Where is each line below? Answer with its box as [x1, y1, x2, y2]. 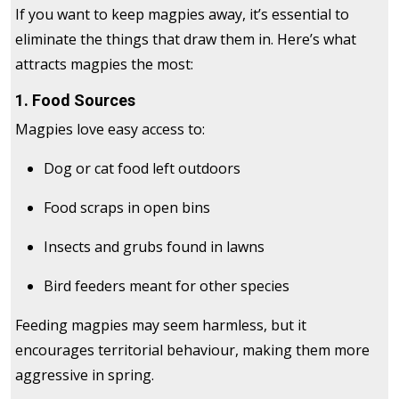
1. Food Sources [15, 91, 135, 110]
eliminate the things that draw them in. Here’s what [15, 29, 356, 50]
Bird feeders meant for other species [44, 276, 289, 297]
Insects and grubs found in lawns [44, 237, 265, 257]
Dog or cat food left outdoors [44, 159, 240, 179]
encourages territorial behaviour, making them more [15, 340, 370, 361]
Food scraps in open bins [44, 198, 210, 218]
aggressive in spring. [15, 365, 154, 386]
